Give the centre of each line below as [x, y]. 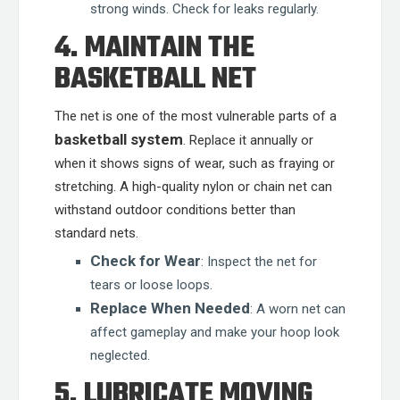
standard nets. [96, 233]
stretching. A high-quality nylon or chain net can [193, 187]
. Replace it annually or [248, 140]
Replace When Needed [170, 308]
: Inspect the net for [259, 262]
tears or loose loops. [151, 285]
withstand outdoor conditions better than [175, 210]
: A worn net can [298, 309]
